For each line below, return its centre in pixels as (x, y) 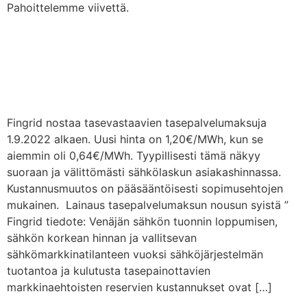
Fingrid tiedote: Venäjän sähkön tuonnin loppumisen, (142, 221)
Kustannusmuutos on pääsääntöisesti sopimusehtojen (145, 188)
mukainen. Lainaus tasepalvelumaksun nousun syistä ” (148, 205)
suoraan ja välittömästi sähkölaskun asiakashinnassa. (144, 172)
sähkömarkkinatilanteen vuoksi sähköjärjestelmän (135, 254)
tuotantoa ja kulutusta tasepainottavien (109, 270)
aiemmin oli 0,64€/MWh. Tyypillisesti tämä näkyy (134, 155)
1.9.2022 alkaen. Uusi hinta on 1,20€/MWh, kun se (135, 139)
